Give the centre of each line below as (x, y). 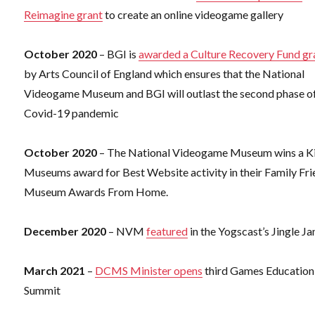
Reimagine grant (64, 15)
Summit (43, 290)
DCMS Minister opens (149, 271)
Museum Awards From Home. (96, 192)
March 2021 (55, 271)
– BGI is (118, 54)
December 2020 (65, 231)
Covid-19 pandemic (72, 113)
